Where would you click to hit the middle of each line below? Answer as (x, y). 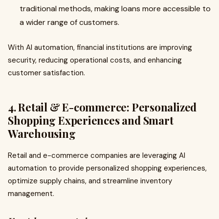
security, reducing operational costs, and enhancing (95, 60)
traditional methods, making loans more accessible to (115, 9)
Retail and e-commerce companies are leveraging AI (97, 155)
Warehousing (42, 133)
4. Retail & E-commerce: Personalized (102, 107)
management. (31, 194)
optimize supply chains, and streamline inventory (90, 181)
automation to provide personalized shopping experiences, (107, 168)
